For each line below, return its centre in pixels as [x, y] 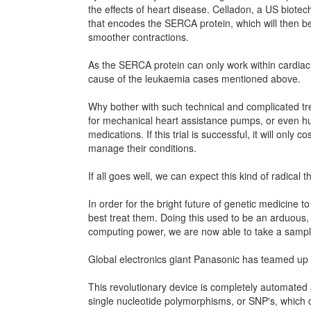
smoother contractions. [138, 37]
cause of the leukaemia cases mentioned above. [194, 78]
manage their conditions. [142, 148]
